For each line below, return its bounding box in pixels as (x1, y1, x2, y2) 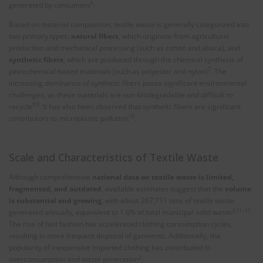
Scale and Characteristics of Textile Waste (9, 150, 218, 164)
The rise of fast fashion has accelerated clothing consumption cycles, (9, 219, 232, 230)
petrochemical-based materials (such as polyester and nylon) (9, 66, 208, 76)
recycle (9, 101, 32, 112)
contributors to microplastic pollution (9, 113, 129, 123)
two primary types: (9, 31, 71, 41)
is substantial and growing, (9, 195, 105, 206)
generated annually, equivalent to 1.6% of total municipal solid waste (9, 207, 232, 218)
